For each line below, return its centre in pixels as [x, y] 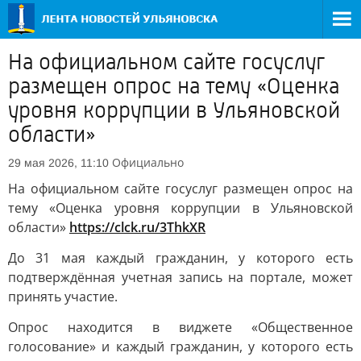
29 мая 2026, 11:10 [58, 163]
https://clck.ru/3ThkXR [137, 227]
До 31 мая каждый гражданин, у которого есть [180, 258]
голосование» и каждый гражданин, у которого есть [180, 346]
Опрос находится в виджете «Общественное [180, 327]
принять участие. [63, 297]
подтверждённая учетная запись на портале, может [180, 277]
